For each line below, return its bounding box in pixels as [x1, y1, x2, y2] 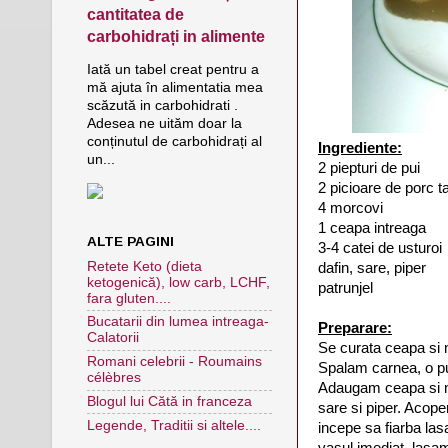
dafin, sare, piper [318, 259, 426, 276]
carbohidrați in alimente [87, 27, 265, 45]
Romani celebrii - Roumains [87, 354, 262, 370]
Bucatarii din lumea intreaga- [87, 314, 269, 330]
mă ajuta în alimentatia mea [87, 80, 263, 95]
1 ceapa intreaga [318, 219, 426, 236]
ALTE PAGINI [87, 233, 174, 249]
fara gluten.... [87, 290, 171, 306]
